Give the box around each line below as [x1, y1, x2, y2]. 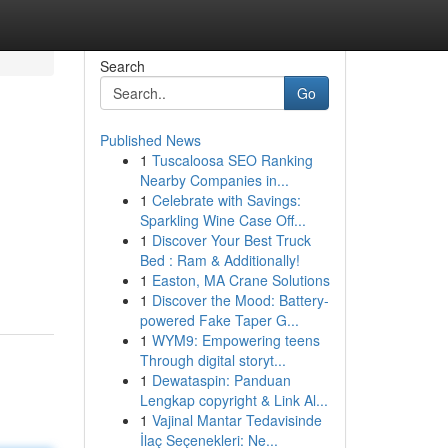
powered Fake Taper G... [139, 310, 299, 330]
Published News [99, 130, 201, 150]
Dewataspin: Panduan [151, 370, 291, 390]
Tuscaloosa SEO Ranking [151, 150, 313, 170]
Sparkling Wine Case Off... [139, 210, 306, 230]
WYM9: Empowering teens [151, 330, 320, 350]
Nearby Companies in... [139, 170, 289, 190]
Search [99, 56, 145, 76]
